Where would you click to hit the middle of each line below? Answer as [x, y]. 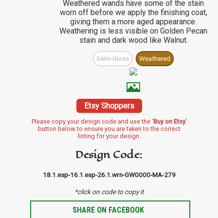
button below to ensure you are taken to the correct [109, 129]
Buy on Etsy [169, 122]
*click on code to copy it [109, 192]
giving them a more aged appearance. [133, 22]
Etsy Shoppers [109, 106]
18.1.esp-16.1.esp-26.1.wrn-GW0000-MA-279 [109, 175]
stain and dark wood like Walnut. [133, 40]
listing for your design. [109, 136]
